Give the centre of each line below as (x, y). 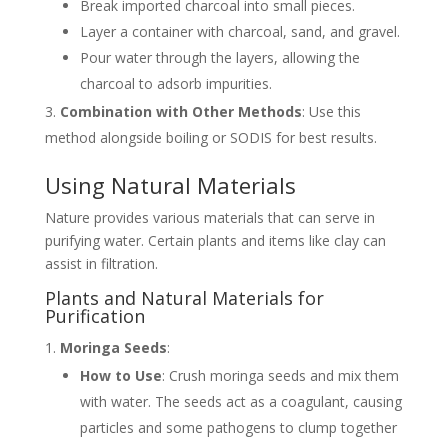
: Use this (331, 111)
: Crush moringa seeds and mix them (280, 375)
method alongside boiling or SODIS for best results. (210, 137)
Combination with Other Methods (180, 111)
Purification (94, 315)
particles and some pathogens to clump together (238, 427)
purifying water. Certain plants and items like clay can (215, 240)
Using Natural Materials (170, 184)
